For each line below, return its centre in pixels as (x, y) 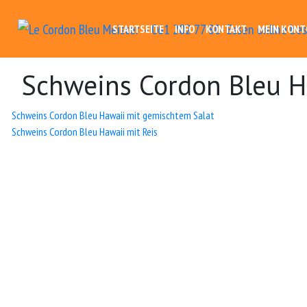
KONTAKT (226, 29)
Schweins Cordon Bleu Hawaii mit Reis (85, 132)
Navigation (62, 145)
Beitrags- (53, 119)
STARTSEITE (138, 29)
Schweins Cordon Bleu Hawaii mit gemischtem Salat (113, 115)
